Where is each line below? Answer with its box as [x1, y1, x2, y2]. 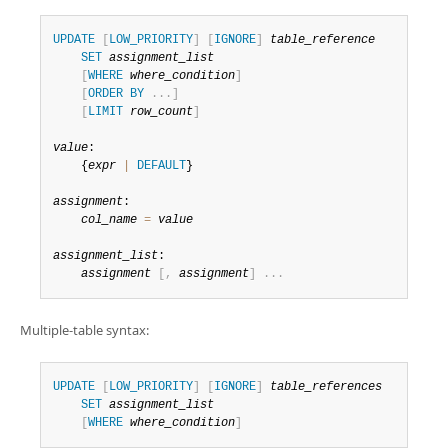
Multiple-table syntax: [20, 321, 149, 339]
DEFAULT [137, 159, 186, 173]
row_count [130, 105, 193, 119]
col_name [81, 213, 137, 227]
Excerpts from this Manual [40, 8, 217, 27]
